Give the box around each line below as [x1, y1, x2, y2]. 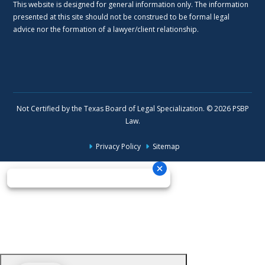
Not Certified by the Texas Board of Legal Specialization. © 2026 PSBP [16, 103, 249, 114]
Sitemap [152, 141, 180, 151]
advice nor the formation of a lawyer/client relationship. [13, 24, 199, 34]
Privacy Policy [95, 141, 141, 151]
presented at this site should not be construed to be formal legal [13, 11, 230, 22]
